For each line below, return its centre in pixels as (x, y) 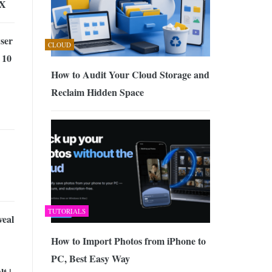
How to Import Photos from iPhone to (128, 241)
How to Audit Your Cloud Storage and (130, 74)
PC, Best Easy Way (90, 259)
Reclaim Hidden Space (97, 92)
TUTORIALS (66, 211)
